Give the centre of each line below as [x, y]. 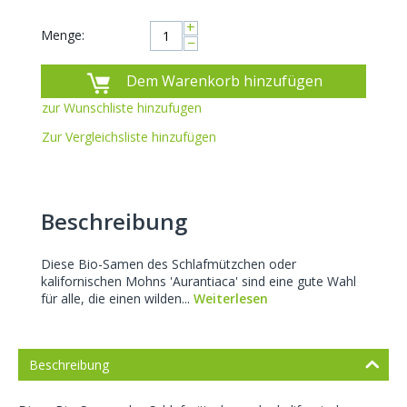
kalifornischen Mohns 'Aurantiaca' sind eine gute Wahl [199, 282]
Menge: [63, 35]
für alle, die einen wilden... [117, 299]
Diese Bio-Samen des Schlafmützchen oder [169, 264]
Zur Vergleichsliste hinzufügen [129, 137]
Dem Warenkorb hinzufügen [224, 81]
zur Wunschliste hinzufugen [122, 108]
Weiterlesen [231, 299]
